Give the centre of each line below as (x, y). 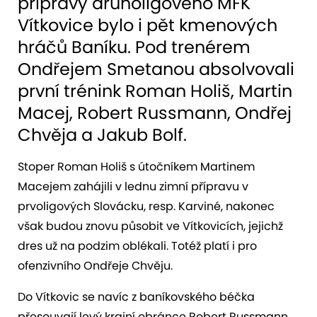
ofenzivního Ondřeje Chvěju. (95, 265)
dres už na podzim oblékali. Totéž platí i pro (137, 246)
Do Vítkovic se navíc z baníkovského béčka (136, 296)
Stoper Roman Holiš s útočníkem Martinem (136, 166)
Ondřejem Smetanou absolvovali (156, 69)
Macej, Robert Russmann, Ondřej (155, 113)
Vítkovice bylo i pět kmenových (148, 25)
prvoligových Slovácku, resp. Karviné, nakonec (146, 206)
